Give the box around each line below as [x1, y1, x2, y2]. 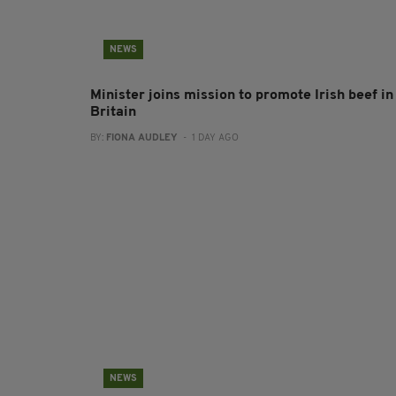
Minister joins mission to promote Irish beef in [90, 88, 393, 103]
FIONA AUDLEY [106, 133, 178, 144]
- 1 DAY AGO [178, 133, 239, 144]
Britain [90, 105, 136, 120]
